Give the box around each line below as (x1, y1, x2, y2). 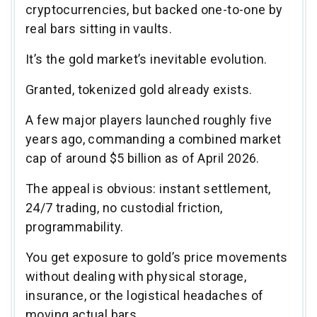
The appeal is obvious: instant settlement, (25, 180, 271, 196)
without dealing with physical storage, (25, 268, 247, 284)
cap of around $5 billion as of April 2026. (25, 150, 263, 166)
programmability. (25, 219, 127, 234)
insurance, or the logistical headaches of (25, 287, 264, 303)
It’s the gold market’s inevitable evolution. (25, 51, 270, 67)
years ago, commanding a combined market (25, 131, 282, 146)
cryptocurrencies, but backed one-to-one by (25, 1, 283, 17)
